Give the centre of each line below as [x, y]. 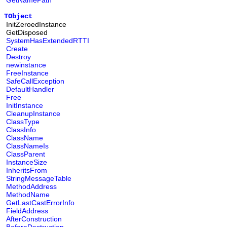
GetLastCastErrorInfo [40, 203]
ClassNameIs [27, 146]
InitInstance [25, 105]
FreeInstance [27, 73]
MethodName [28, 195]
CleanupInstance [33, 113]
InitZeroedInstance [36, 24]
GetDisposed [27, 32]
